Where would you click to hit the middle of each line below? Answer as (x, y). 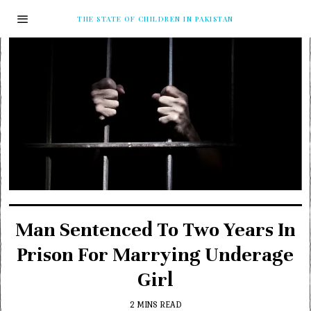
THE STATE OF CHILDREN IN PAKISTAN (155, 18)
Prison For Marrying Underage (155, 254)
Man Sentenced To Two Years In (155, 229)
